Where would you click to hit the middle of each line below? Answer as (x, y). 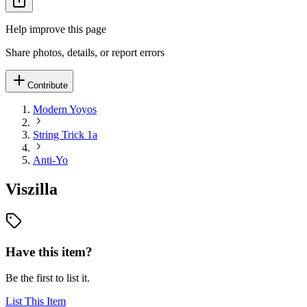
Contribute (48, 85)
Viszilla (32, 189)
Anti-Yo (50, 160)
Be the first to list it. (48, 278)
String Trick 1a (65, 135)
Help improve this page (56, 29)
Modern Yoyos (65, 109)
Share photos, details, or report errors (85, 52)
